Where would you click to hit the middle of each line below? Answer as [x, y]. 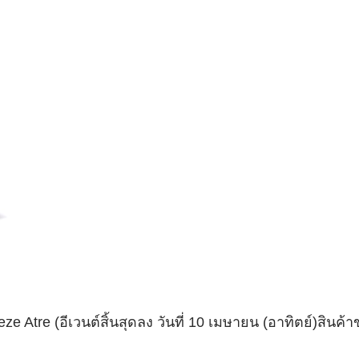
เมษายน [234, 322]
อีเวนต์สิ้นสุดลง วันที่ [124, 322]
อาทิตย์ [290, 322]
